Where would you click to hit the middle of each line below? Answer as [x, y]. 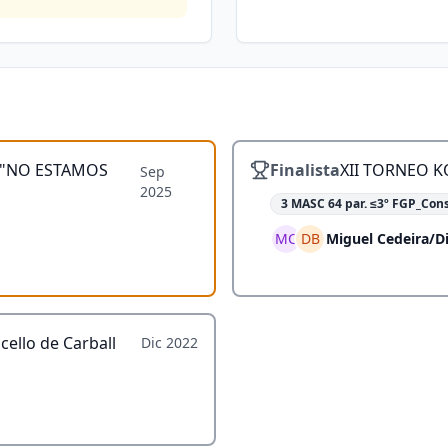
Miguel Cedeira [377, 238]
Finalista [305, 170]
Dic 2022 [169, 342]
